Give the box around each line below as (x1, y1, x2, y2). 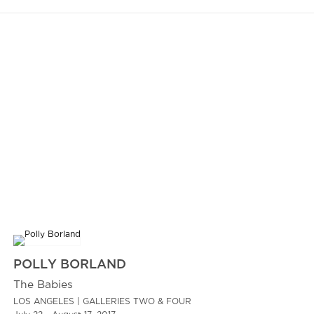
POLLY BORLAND (13, 259, 127, 271)
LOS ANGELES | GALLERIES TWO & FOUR (13, 298, 192, 306)
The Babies (13, 280, 74, 291)
